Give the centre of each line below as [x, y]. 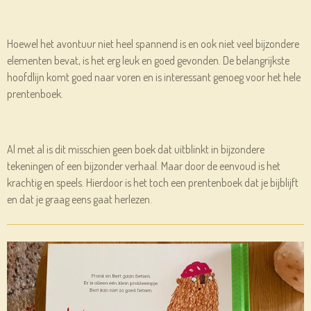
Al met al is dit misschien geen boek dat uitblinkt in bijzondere [136, 150]
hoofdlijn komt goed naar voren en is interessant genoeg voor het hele [154, 77]
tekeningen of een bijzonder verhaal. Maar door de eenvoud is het [144, 166]
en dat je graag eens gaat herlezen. [79, 200]
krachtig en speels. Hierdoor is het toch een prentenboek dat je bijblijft [153, 183]
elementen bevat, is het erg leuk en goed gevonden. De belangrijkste [148, 61]
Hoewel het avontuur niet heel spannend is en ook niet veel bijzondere [153, 44]
